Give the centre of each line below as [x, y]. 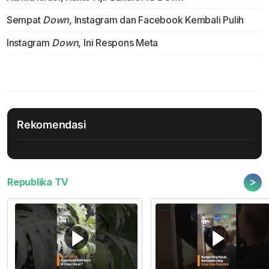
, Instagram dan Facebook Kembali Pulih [157, 20]
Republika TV [38, 182]
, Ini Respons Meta [118, 43]
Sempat [25, 20]
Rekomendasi [52, 125]
